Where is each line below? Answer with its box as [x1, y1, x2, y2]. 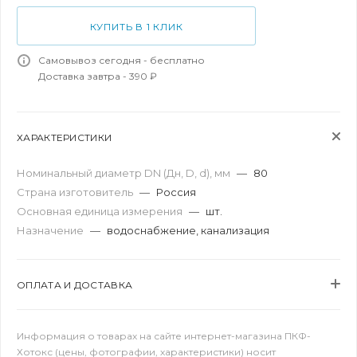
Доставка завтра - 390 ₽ [38, 70, 157, 82]
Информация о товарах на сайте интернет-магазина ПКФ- [17, 330, 311, 342]
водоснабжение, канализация [107, 224, 269, 237]
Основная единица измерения [17, 205, 185, 218]
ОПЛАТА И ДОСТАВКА [17, 279, 133, 291]
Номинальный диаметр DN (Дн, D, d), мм [17, 167, 233, 179]
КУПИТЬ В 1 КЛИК [89, 21, 183, 33]
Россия [156, 186, 196, 198]
